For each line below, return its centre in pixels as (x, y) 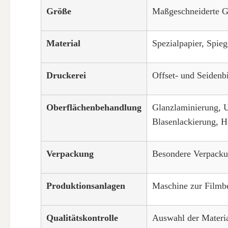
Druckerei (66, 75)
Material (63, 43)
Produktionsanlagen (86, 186)
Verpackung (70, 154)
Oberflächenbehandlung (94, 107)
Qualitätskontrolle (82, 218)
